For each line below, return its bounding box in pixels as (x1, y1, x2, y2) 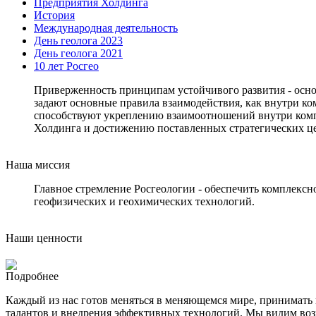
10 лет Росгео (34, 59, 99, 72)
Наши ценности (6, 231, 83, 244)
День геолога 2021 (34, 47, 123, 59)
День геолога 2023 (34, 34, 123, 47)
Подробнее (6, 270, 59, 283)
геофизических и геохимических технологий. (34, 195, 255, 207)
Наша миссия (6, 158, 70, 171)
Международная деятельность (34, 21, 178, 34)
